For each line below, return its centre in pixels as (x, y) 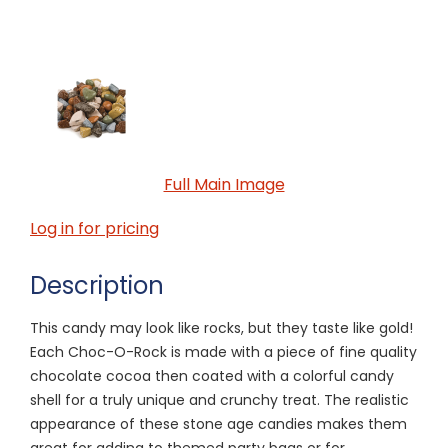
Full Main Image (224, 184)
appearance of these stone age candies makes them (218, 423)
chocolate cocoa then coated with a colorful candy (212, 375)
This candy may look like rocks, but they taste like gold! (221, 327)
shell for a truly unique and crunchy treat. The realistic (219, 399)
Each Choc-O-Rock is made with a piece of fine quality (223, 351)
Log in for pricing (94, 228)
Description (97, 285)
